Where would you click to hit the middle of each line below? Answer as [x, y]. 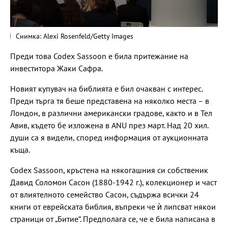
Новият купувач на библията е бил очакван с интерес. [106, 88]
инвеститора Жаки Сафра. [56, 68]
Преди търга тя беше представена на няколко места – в [110, 101]
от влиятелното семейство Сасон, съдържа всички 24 [105, 194]
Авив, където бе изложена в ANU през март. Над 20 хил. [109, 125]
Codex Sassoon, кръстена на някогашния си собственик [109, 170]
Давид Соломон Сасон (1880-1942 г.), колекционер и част [113, 182]
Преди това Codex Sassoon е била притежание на [99, 56]
